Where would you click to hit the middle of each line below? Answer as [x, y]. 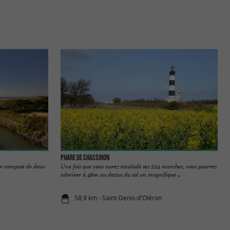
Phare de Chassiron [85, 157]
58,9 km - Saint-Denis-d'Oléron [118, 198]
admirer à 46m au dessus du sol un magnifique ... [121, 174]
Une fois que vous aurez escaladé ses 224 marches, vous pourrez [139, 166]
